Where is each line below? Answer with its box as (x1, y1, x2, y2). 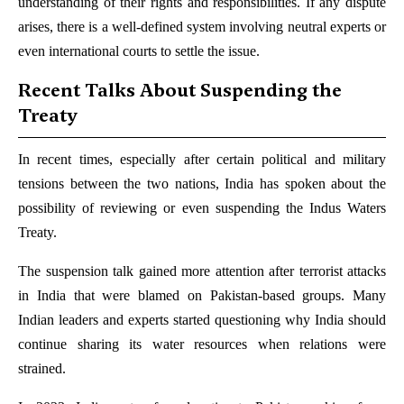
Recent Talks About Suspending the (18, 78, 342, 104)
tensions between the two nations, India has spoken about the (18, 176, 386, 192)
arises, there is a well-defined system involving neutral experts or (18, 19, 386, 35)
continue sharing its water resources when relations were (18, 336, 386, 353)
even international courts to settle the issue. (18, 43, 260, 60)
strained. (18, 361, 66, 377)
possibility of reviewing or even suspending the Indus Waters (18, 200, 386, 216)
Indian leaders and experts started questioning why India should (18, 312, 386, 328)
